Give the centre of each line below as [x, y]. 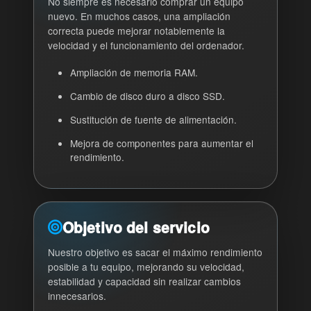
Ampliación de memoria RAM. [134, 72]
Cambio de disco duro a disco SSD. [148, 96]
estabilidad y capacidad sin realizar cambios [144, 281]
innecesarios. [77, 296]
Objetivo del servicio [136, 227]
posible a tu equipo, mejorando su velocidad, [146, 267]
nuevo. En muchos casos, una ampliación [139, 16]
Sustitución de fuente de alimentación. [154, 119]
